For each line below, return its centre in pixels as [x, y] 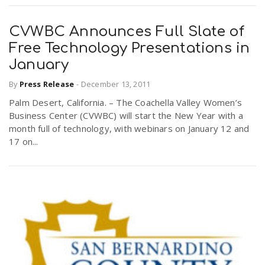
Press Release [47, 84]
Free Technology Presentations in [130, 49]
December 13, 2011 [116, 84]
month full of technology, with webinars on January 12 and [129, 128]
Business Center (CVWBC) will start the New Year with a [126, 115]
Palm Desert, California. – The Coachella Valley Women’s [126, 102]
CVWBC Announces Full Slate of [127, 32]
